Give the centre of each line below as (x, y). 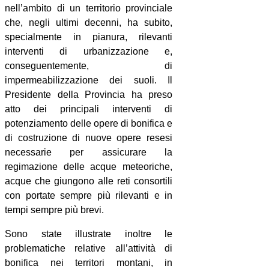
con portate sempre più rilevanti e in (89, 195)
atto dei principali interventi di (89, 109)
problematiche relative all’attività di (89, 248)
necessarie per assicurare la (89, 152)
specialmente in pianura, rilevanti (89, 37)
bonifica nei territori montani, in (89, 262)
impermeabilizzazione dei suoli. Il (89, 80)
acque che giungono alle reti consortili (89, 181)
